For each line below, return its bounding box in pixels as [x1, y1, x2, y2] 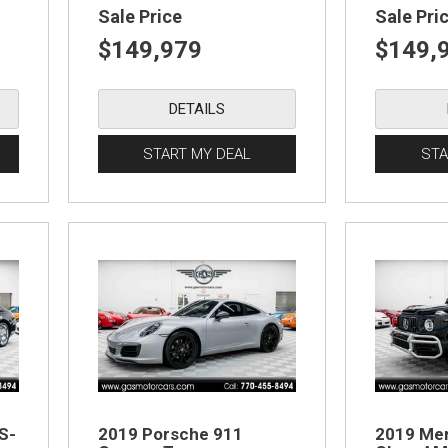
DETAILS [169, 99, 226, 118]
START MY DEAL [143, 144, 252, 163]
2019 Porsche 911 [98, 424, 244, 444]
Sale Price [98, 5, 183, 27]
